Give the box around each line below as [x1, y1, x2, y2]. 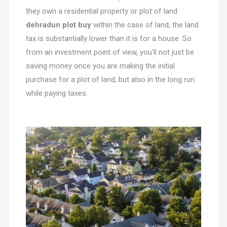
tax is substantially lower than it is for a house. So [25, 34, 192, 44]
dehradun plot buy [25, 20, 91, 30]
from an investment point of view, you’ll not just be [25, 48, 194, 57]
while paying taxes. [25, 89, 88, 98]
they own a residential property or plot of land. [25, 7, 181, 16]
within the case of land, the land [91, 20, 199, 30]
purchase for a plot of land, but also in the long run [25, 75, 195, 85]
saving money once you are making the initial [25, 61, 175, 71]
